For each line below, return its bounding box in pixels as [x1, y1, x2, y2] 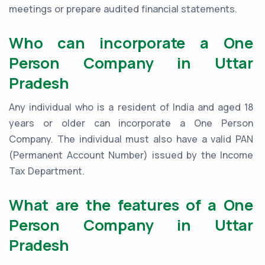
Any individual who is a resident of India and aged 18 [9, 101, 253, 114]
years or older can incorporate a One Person [9, 117, 253, 130]
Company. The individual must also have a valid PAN [9, 132, 253, 146]
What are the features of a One [9, 195, 253, 216]
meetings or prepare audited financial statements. [9, 2, 237, 16]
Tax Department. [9, 164, 85, 178]
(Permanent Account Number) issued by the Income [9, 148, 253, 162]
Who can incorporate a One [9, 33, 253, 54]
